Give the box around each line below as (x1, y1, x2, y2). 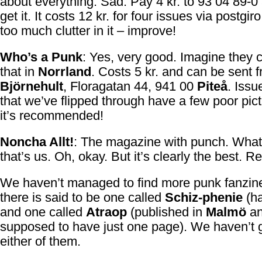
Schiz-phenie (165, 190, 243, 205)
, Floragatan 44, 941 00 (63, 79, 197, 94)
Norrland (38, 64, 91, 79)
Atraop (86, 205, 127, 219)
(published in (127, 205, 206, 219)
